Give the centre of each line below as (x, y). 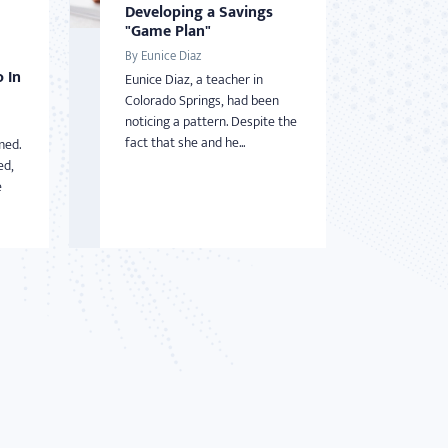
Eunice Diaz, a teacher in (193, 79)
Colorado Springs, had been (201, 100)
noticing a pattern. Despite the (210, 121)
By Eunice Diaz (162, 56)
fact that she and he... (184, 142)
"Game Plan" (167, 31)
